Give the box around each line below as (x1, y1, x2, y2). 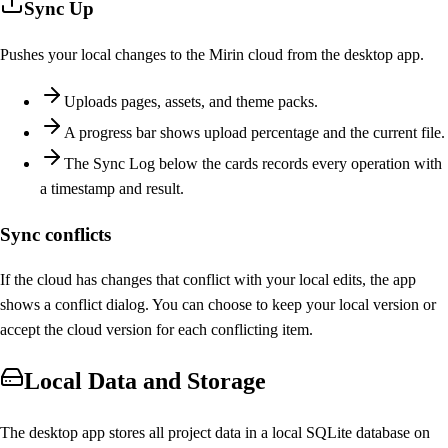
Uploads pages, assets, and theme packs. (64, 93, 318, 111)
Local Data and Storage (24, 368, 266, 395)
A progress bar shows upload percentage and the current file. (64, 124, 445, 142)
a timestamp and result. (40, 180, 184, 198)
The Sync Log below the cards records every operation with (64, 155, 442, 173)
